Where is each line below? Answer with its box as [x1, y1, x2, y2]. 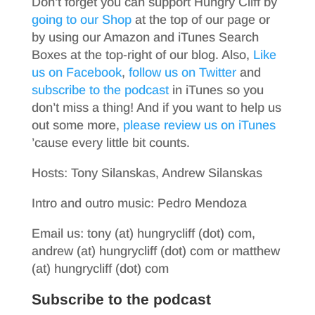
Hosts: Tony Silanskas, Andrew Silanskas [31, 166, 262, 180]
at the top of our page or [131, 13, 270, 27]
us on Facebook [31, 65, 122, 79]
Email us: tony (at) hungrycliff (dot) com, [31, 226, 255, 240]
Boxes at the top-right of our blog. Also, [31, 48, 253, 62]
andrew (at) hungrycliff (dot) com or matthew [31, 244, 280, 258]
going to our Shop [31, 13, 131, 27]
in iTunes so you [168, 83, 264, 97]
